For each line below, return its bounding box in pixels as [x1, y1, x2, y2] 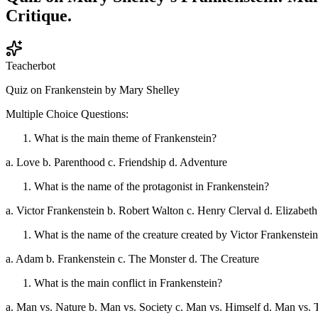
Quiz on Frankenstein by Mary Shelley [6, 83, 180, 96]
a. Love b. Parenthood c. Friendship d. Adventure [6, 155, 227, 168]
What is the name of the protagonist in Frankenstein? [34, 180, 269, 192]
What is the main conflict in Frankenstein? [34, 276, 222, 289]
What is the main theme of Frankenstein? [34, 131, 216, 144]
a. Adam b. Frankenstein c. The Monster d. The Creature [6, 252, 259, 265]
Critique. [6, 6, 72, 25]
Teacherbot [6, 59, 55, 72]
